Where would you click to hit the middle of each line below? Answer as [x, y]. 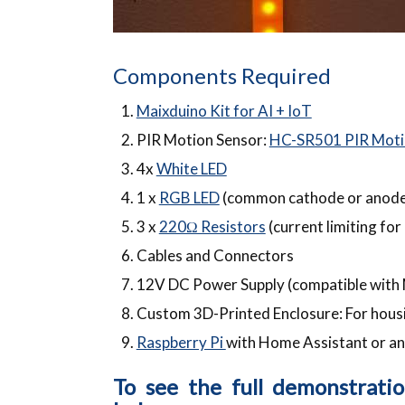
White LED [191, 168]
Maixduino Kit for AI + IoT [224, 110]
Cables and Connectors [215, 255]
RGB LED [189, 197]
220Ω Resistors [212, 226]
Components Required [222, 75]
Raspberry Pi [181, 342]
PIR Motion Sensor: [202, 139]
